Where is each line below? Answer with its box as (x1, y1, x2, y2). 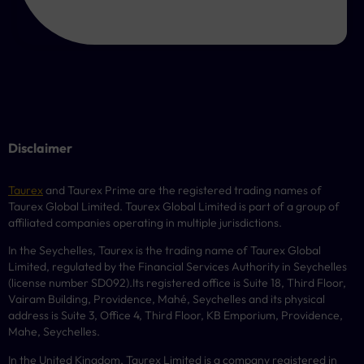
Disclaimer (8, 140, 72, 156)
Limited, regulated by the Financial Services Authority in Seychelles (8, 259, 347, 275)
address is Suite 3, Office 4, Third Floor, (8, 308, 206, 323)
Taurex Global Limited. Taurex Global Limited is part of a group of (8, 199, 340, 214)
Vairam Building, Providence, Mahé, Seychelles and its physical (8, 292, 325, 307)
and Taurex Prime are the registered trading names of (43, 183, 322, 197)
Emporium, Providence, (221, 308, 343, 323)
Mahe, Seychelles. (8, 324, 100, 340)
